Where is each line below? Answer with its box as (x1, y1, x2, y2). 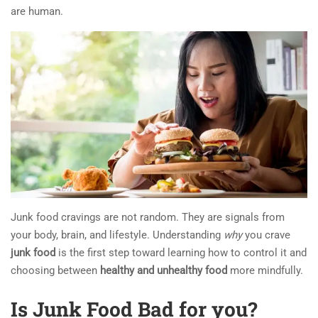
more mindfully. (227, 263, 303, 277)
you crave (242, 228, 290, 241)
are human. (11, 4, 63, 18)
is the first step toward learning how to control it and (55, 246, 307, 259)
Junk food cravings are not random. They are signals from (11, 210, 285, 224)
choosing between (11, 263, 100, 277)
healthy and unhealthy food (100, 263, 227, 277)
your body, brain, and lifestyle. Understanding (11, 228, 224, 241)
